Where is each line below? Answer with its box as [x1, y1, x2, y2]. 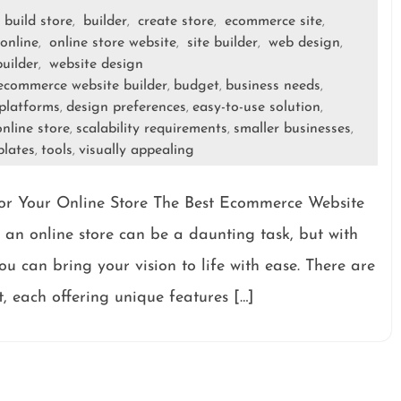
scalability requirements [75, 122, 227, 137]
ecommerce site [225, 14, 322, 30]
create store [138, 14, 214, 30]
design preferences [65, 100, 186, 115]
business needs [225, 79, 320, 94]
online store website [49, 36, 176, 51]
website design [49, 57, 143, 73]
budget [173, 79, 219, 94]
